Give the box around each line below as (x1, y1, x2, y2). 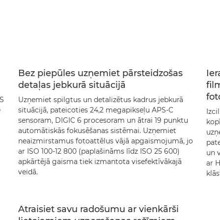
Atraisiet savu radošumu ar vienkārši (18, 204, 179, 215)
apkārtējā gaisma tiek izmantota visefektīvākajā (18, 157, 182, 166)
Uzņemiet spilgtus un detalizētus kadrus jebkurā (18, 95, 183, 104)
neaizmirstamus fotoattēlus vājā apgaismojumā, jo (18, 137, 193, 145)
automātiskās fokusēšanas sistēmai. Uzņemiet (18, 126, 176, 135)
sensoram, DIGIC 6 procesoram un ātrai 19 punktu (18, 116, 188, 125)
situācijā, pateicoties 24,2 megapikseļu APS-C (18, 106, 173, 114)
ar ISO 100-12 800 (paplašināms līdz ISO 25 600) (18, 147, 180, 156)
